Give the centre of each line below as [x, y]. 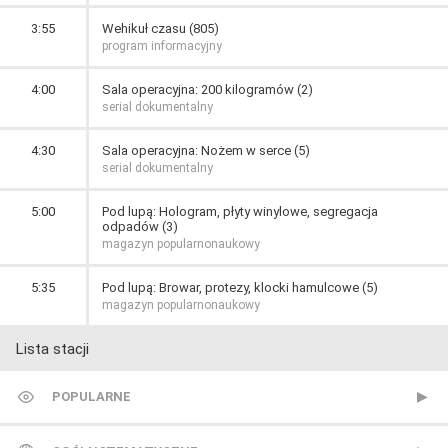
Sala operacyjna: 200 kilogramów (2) [207, 89]
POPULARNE [91, 396]
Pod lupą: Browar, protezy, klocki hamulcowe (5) [240, 287]
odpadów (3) [140, 226]
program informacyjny [162, 46]
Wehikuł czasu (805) [160, 28]
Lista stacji [52, 349]
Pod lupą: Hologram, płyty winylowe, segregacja [240, 211]
